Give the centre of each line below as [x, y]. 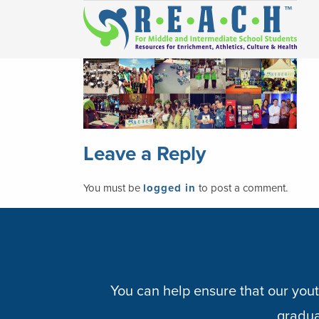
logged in [169, 188]
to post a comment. [242, 188]
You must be [113, 188]
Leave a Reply [145, 154]
